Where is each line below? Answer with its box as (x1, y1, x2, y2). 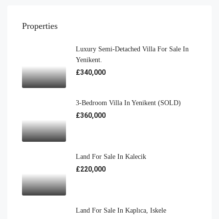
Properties (22, 21, 58, 31)
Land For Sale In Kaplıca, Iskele (76, 207, 166, 215)
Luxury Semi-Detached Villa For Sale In (76, 45, 189, 53)
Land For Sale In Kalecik (76, 153, 146, 161)
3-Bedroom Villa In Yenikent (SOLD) (76, 99, 181, 107)
